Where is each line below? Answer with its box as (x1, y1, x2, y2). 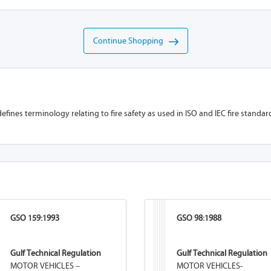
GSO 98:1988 (176, 213, 221, 223)
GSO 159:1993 (10, 213, 59, 223)
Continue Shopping (93, 36, 169, 46)
